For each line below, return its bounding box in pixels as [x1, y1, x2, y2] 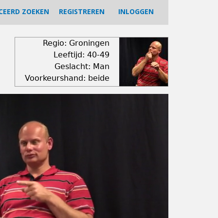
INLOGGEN [118, 7, 154, 16]
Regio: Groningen [42, 38, 109, 48]
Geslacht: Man [54, 62, 109, 71]
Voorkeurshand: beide [24, 73, 109, 83]
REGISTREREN [58, 7, 105, 16]
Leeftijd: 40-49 [53, 50, 109, 59]
